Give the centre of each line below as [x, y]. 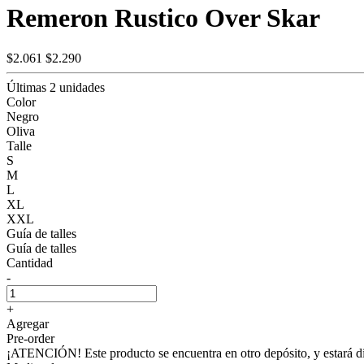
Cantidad [30, 262]
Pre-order [30, 338]
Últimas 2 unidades [56, 87]
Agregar [28, 323]
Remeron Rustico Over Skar [163, 18]
